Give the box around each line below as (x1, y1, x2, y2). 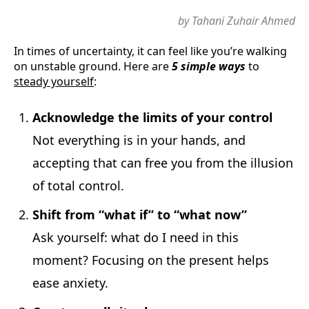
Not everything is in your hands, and (32, 132, 246, 149)
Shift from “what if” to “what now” (32, 206, 247, 223)
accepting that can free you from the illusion (32, 154, 293, 172)
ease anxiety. (32, 275, 108, 292)
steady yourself (14, 74, 94, 90)
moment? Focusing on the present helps (32, 252, 269, 269)
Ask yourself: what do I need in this (32, 229, 239, 246)
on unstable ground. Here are (14, 59, 172, 74)
